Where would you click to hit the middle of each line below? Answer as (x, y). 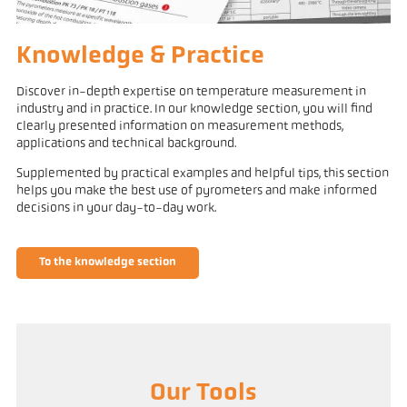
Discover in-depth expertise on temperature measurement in (191, 92)
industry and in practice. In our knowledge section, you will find (194, 109)
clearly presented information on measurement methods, (179, 126)
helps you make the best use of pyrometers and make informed (196, 191)
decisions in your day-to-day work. (116, 208)
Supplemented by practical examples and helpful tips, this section (202, 174)
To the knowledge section (107, 262)
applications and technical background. (126, 144)
